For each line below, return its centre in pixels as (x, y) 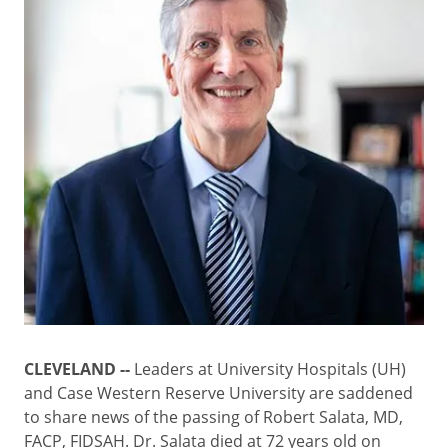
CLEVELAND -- (79, 369)
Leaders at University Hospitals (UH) (270, 368)
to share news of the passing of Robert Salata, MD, (213, 416)
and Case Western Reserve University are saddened (218, 392)
